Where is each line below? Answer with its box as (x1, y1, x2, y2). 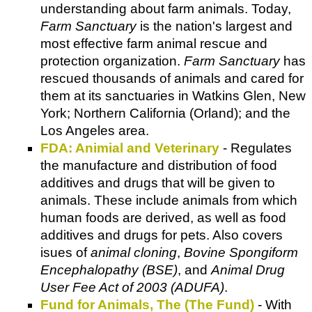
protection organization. (40, 53, 184, 68)
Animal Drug (211, 262, 285, 277)
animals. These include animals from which (40, 192, 297, 208)
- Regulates (219, 140, 292, 155)
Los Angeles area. (40, 123, 149, 138)
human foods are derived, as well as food (40, 210, 286, 225)
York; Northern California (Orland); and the (40, 105, 290, 120)
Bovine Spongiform (184, 244, 298, 260)
